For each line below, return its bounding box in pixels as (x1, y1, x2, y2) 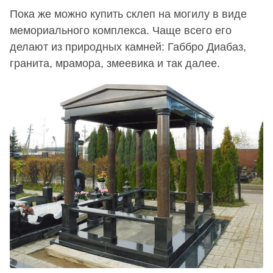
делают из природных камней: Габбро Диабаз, (10, 40, 246, 53)
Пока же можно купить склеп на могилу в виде (10, 7, 247, 20)
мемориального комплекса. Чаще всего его (10, 24, 232, 37)
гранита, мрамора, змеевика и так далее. (10, 57, 220, 69)
